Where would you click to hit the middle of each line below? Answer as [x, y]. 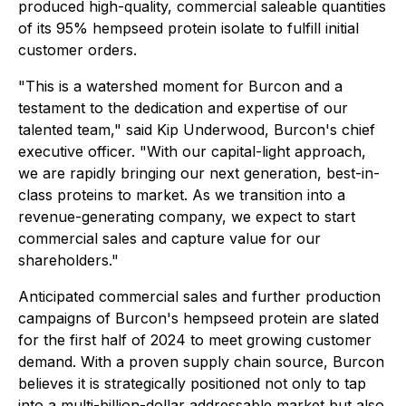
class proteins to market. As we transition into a [182, 195]
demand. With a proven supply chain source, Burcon [201, 362]
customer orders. [77, 50]
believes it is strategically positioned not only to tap [192, 383]
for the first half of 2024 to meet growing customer [195, 340]
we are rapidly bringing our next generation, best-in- [199, 173]
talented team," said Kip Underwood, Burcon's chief [197, 130]
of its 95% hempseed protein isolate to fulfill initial [188, 28]
